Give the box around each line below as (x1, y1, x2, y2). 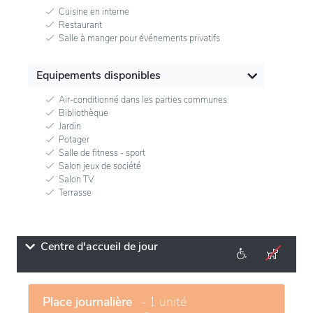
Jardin (59, 119, 81, 133)
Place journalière (43, 293, 136, 310)
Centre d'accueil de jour (41, 238, 158, 254)
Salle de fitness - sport (59, 146, 145, 159)
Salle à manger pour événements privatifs (59, 31, 220, 45)
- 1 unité (141, 293, 187, 310)
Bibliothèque (59, 106, 108, 119)
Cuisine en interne (59, 5, 129, 18)
